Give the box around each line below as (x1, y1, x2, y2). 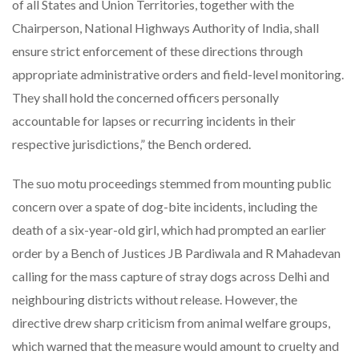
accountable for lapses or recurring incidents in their (12, 112, 296, 128)
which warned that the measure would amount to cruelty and (12, 337, 339, 353)
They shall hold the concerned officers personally (12, 89, 279, 105)
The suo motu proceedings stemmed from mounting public (12, 175, 332, 191)
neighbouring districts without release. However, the (12, 291, 297, 307)
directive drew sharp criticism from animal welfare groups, (12, 314, 330, 330)
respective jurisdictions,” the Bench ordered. (12, 135, 253, 151)
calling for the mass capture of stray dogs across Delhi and (12, 268, 329, 284)
